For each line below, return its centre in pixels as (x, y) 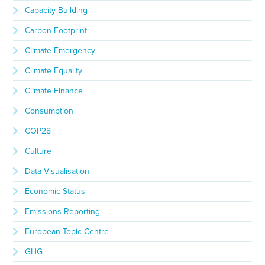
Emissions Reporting (63, 212)
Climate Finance (54, 91)
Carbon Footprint (56, 31)
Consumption (49, 111)
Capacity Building (56, 11)
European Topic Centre (67, 232)
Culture (38, 151)
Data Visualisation (57, 172)
